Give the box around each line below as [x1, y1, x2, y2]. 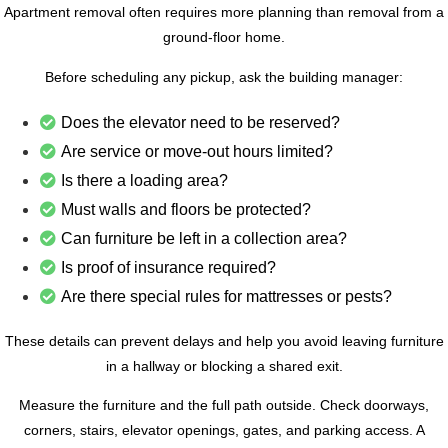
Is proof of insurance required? [61, 258, 276, 276]
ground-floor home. [163, 29, 285, 46]
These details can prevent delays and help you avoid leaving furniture [4, 332, 444, 349]
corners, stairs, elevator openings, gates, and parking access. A [23, 421, 425, 438]
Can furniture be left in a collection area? [61, 229, 347, 247]
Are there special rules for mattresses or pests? [61, 287, 392, 305]
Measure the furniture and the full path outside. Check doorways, [19, 396, 429, 413]
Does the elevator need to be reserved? [61, 113, 340, 131]
